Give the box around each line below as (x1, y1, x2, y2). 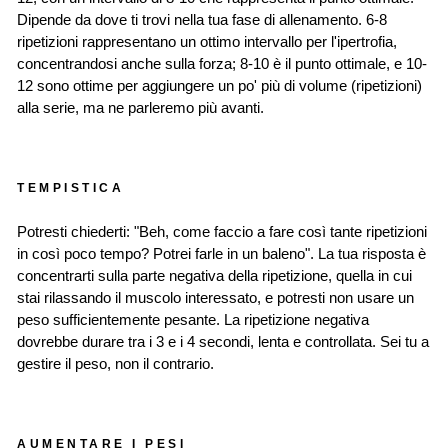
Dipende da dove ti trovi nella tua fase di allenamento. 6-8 (17, 12, 387, 28)
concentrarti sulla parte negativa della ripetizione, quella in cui (17, 268, 412, 284)
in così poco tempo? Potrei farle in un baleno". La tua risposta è (17, 246, 426, 262)
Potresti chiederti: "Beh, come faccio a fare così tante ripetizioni (17, 224, 427, 240)
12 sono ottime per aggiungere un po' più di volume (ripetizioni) (17, 78, 422, 94)
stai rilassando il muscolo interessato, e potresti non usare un (17, 290, 414, 306)
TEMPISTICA (17, 181, 125, 194)
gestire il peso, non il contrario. (17, 356, 214, 372)
